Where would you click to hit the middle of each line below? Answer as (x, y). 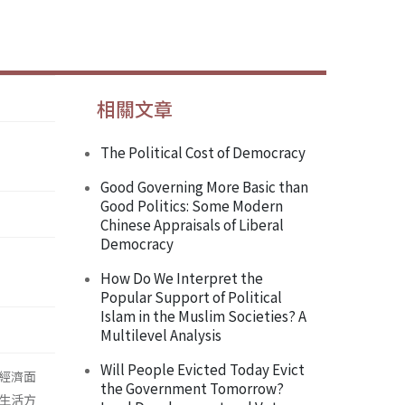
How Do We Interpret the (182, 278)
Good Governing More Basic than (204, 187)
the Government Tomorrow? (192, 388)
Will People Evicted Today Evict (202, 369)
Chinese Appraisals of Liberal (192, 225)
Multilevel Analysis (161, 335)
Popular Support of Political (191, 297)
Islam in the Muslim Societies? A (203, 316)
